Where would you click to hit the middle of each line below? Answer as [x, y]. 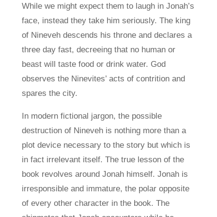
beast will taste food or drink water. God [93, 64]
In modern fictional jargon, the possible [92, 116]
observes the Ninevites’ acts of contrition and [103, 79]
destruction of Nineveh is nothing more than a [104, 131]
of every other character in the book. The [95, 203]
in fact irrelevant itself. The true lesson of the [103, 160]
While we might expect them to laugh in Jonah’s [108, 6]
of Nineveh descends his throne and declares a [107, 35]
